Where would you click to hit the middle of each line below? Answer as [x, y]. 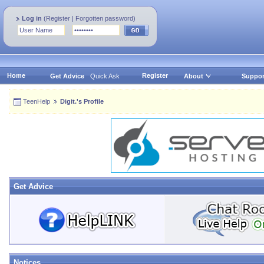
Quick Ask [105, 76]
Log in [32, 18]
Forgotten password [104, 18]
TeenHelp [37, 101]
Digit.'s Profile [82, 101]
